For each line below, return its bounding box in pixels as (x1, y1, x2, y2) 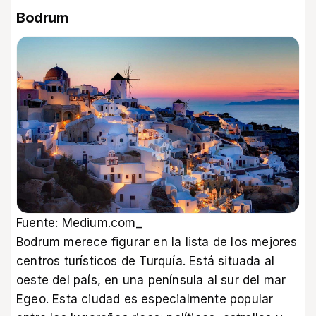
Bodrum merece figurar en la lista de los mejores (16, 234, 298, 249)
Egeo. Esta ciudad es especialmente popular (16, 291, 274, 306)
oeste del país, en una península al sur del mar (16, 272, 286, 287)
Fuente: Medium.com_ (16, 215, 142, 230)
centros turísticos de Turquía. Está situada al (16, 253, 275, 268)
